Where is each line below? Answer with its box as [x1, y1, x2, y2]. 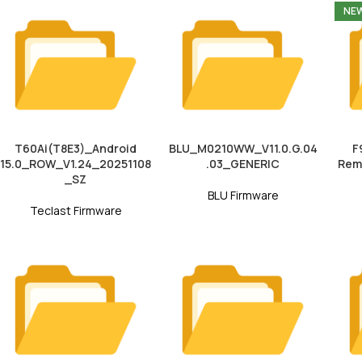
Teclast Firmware [29, 202, 122, 218]
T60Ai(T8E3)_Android [15, 140, 137, 156]
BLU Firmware [207, 187, 279, 203]
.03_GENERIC [206, 155, 280, 171]
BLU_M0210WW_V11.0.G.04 [168, 140, 318, 156]
